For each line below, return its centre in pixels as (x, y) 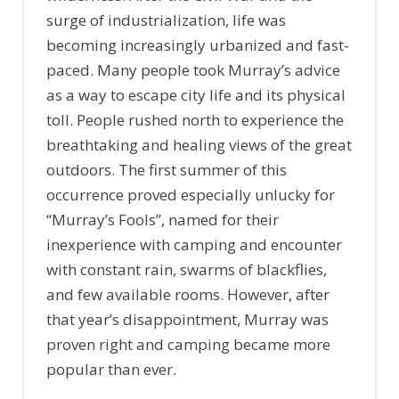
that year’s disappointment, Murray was (187, 320)
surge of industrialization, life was (166, 20)
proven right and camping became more (188, 345)
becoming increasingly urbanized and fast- (197, 45)
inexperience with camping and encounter (194, 245)
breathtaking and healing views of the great (199, 145)
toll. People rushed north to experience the (195, 120)
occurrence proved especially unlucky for (190, 195)
